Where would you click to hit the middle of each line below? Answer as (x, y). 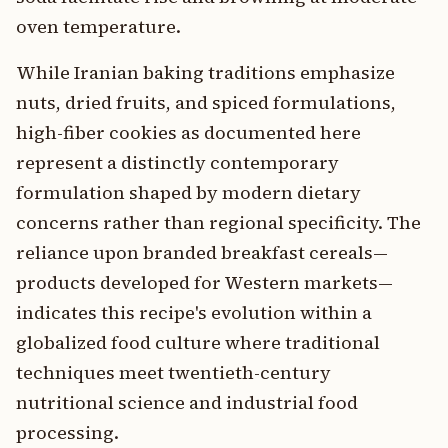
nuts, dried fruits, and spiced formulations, (206, 102)
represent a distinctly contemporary (177, 162)
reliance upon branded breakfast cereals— (202, 252)
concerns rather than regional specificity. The (218, 222)
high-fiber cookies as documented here (188, 132)
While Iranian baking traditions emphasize (205, 72)
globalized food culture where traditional (198, 342)
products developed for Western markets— (204, 282)
